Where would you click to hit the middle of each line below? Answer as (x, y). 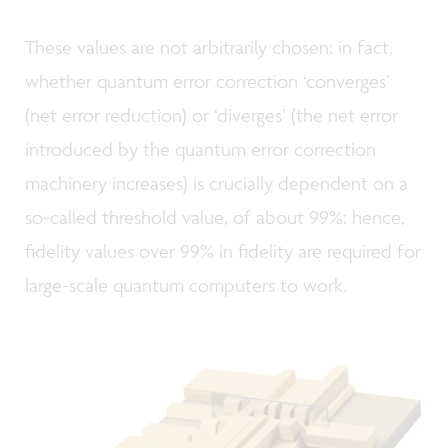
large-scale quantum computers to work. (186, 285)
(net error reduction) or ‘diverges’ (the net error (211, 115)
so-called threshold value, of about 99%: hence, (215, 217)
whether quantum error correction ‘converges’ (207, 81)
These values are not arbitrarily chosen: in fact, (209, 47)
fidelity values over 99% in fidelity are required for (223, 251)
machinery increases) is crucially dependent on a (216, 183)
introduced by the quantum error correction (200, 149)
